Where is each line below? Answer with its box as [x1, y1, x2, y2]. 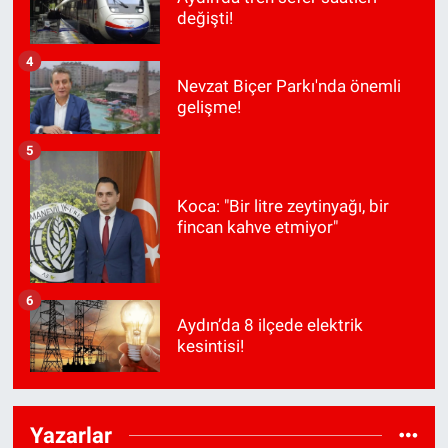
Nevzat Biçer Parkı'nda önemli [176, 76, 401, 97]
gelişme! [176, 97, 241, 118]
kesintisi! [176, 336, 244, 357]
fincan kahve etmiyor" [176, 216, 338, 237]
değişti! [176, 7, 233, 28]
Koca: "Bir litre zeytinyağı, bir [176, 195, 389, 216]
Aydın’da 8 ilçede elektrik [176, 315, 363, 336]
